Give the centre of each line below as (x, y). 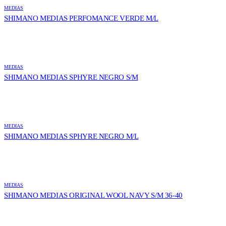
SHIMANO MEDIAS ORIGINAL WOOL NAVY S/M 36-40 (93, 195)
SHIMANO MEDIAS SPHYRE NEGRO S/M (71, 77)
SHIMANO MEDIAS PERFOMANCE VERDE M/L (81, 18)
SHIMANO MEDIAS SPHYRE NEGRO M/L (71, 136)
